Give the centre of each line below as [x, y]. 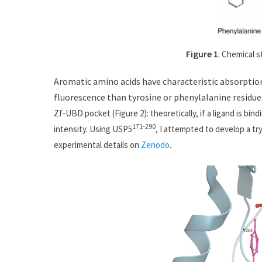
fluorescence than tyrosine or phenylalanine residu [155, 97]
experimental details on [97, 144]
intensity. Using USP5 [93, 129]
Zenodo [155, 144]
